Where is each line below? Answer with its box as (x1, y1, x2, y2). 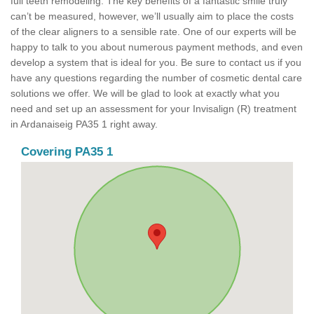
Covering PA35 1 (21, 145, 113, 159)
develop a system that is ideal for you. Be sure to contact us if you (11, 57, 301, 69)
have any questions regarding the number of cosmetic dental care (11, 72, 302, 84)
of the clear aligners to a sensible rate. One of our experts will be (11, 26, 296, 38)
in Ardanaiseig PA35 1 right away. (11, 118, 158, 130)
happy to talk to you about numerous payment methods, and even (11, 41, 303, 53)
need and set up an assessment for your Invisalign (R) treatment (11, 103, 296, 115)
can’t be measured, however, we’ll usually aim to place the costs (11, 11, 294, 22)
